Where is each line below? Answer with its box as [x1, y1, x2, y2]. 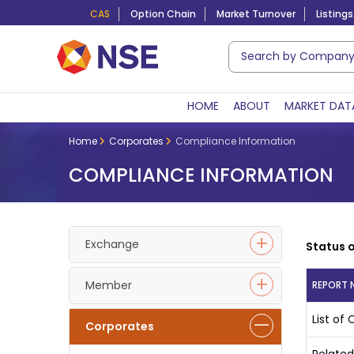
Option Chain [130, 7, 196, 21]
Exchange [85, 236, 139, 252]
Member [85, 277, 132, 293]
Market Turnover [217, 7, 296, 21]
